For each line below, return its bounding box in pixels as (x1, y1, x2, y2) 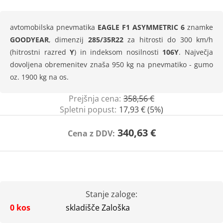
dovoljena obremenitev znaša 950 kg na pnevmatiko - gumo (10, 60, 213, 69)
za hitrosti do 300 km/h (123, 35, 214, 44)
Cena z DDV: (67, 128, 115, 139)
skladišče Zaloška (66, 202, 130, 213)
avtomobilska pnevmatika (10, 22, 98, 32)
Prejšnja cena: (69, 93, 121, 104)
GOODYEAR (10, 35, 49, 44)
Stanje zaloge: (86, 189, 137, 200)
